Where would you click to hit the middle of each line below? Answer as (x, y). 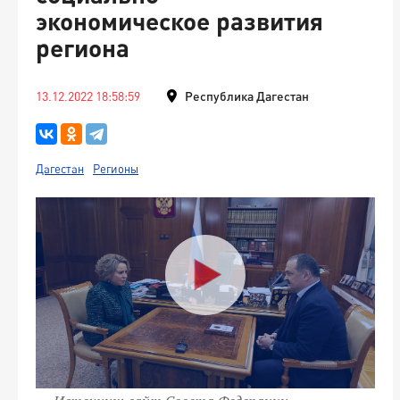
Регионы (116, 169)
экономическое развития (179, 21)
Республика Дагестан (247, 96)
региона (83, 47)
